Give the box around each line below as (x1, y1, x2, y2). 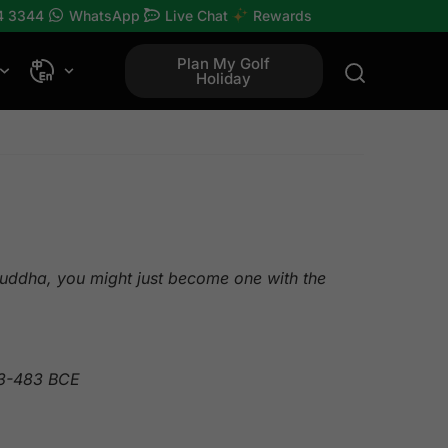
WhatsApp (69, 6, 140, 24)
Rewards (253, 6, 312, 24)
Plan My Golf (177, 54, 271, 73)
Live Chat (165, 6, 228, 24)
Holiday (196, 69, 252, 88)
